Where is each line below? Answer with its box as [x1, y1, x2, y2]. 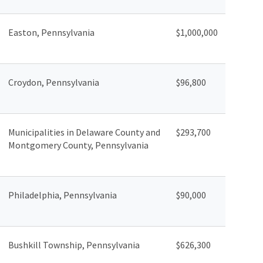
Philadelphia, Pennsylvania [8, 188, 120, 201]
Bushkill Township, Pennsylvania [8, 238, 141, 251]
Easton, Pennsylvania [8, 26, 96, 38]
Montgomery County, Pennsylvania [8, 139, 150, 151]
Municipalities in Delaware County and [8, 126, 160, 138]
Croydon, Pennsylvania [8, 76, 101, 88]
